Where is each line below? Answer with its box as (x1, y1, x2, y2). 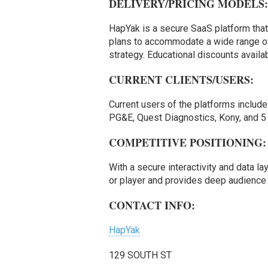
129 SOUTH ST (109, 249, 172, 261)
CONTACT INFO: (109, 197, 196, 213)
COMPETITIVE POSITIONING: (109, 134, 267, 150)
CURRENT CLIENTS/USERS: (109, 71, 254, 87)
